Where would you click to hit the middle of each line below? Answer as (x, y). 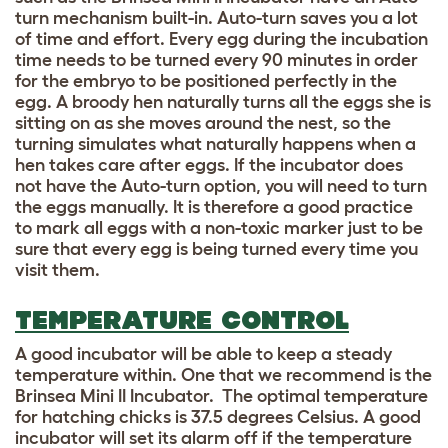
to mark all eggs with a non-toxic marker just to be (219, 227)
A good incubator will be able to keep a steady (203, 353)
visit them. (57, 269)
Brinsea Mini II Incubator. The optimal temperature (221, 395)
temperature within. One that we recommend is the (223, 374)
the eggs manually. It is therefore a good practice (214, 206)
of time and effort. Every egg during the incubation (221, 38)
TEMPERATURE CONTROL (182, 319)
